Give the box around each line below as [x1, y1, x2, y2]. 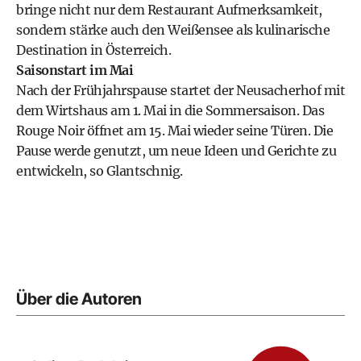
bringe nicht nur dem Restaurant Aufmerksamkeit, [16, 2, 322, 18]
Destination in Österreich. [16, 42, 171, 58]
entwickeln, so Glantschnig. [16, 163, 183, 179]
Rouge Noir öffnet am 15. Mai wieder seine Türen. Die [16, 122, 333, 139]
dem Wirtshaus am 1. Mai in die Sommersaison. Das [16, 102, 324, 118]
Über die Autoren [16, 289, 142, 309]
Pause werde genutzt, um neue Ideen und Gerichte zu [16, 143, 336, 159]
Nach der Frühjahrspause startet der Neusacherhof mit [16, 82, 345, 98]
